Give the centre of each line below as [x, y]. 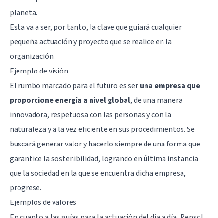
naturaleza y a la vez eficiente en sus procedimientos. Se [102, 129]
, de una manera [156, 100]
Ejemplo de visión [39, 71]
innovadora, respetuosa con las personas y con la [91, 115]
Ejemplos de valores [43, 202]
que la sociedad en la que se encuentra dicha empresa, [98, 173]
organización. [32, 56]
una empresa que [170, 85]
